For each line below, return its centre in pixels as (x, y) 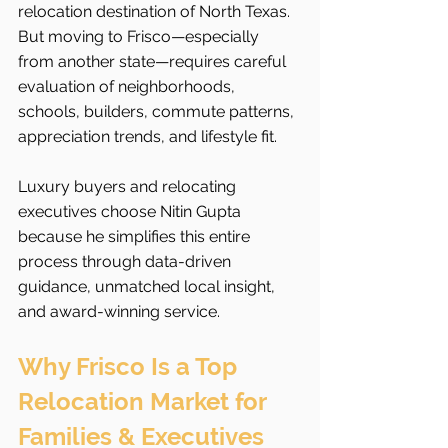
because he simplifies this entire (136, 237)
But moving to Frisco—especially (140, 37)
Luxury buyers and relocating (129, 187)
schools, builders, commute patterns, (158, 112)
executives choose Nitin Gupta (131, 212)
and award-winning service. (119, 312)
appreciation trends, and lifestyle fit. (147, 137)
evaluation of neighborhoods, (128, 87)
